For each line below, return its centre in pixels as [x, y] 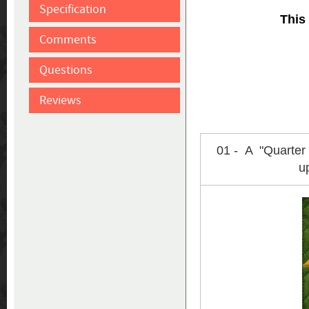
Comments [68, 39]
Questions [66, 70]
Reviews [60, 100]
